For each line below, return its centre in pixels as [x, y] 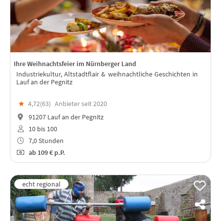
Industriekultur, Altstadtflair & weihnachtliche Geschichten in [107, 74]
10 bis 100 [42, 129]
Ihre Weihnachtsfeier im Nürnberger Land [75, 64]
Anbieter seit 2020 [81, 103]
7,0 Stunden [45, 140]
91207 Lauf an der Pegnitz [65, 117]
